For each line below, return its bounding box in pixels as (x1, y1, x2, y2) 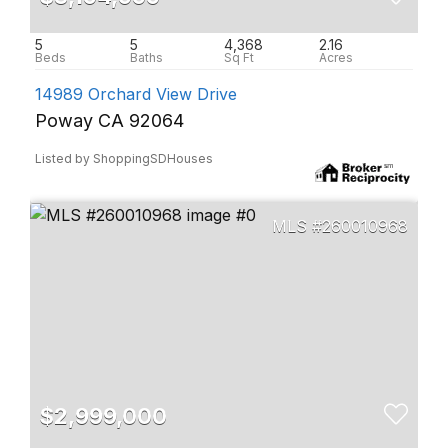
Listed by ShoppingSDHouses (35, 151, 213, 166)
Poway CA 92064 (35, 110, 184, 131)
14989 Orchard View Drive (35, 84, 237, 104)
